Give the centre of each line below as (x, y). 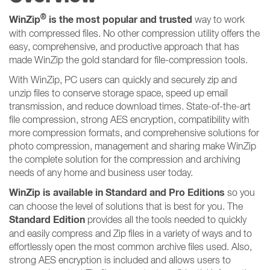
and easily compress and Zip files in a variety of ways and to (130, 233)
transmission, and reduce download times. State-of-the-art (130, 106)
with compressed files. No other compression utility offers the (134, 33)
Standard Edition (47, 220)
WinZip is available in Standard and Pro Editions (117, 193)
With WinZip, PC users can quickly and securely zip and (123, 80)
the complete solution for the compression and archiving (125, 159)
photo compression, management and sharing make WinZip (133, 146)
